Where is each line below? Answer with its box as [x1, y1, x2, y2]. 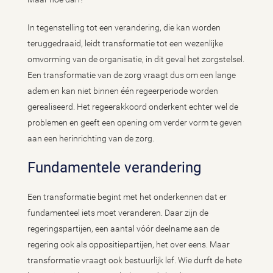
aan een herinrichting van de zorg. [27, 133, 156, 143]
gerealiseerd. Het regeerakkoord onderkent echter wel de [27, 102, 238, 112]
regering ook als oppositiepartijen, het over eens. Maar [27, 239, 230, 249]
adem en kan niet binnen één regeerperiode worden [27, 86, 218, 96]
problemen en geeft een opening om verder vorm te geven [27, 118, 242, 127]
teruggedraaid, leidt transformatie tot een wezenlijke [27, 38, 223, 48]
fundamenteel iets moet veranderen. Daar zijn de [27, 208, 208, 218]
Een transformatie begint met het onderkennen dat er [27, 192, 227, 202]
